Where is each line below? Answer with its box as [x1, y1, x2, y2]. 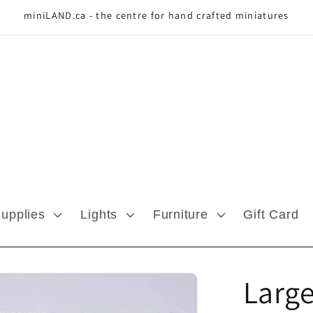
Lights [80, 207, 118, 221]
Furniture [152, 207, 208, 221]
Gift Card [243, 207, 299, 221]
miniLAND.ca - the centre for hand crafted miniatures [24, 8, 289, 22]
